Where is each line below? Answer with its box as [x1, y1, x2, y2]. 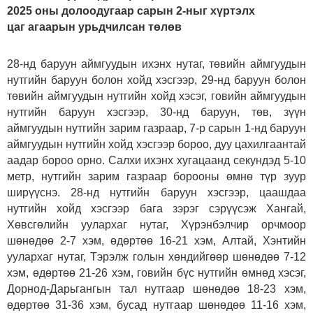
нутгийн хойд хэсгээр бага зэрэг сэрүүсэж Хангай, [7, 202, 306, 214]
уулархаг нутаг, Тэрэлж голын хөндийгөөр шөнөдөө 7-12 [7, 250, 306, 263]
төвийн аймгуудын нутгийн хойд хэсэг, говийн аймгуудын [7, 89, 306, 102]
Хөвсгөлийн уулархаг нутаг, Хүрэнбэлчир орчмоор [7, 218, 306, 231]
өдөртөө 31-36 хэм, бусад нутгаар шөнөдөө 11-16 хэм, [7, 298, 306, 311]
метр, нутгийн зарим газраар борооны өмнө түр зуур [7, 170, 306, 182]
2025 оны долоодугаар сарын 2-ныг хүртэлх [7, 4, 255, 17]
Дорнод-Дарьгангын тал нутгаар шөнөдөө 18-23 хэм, [7, 282, 306, 295]
